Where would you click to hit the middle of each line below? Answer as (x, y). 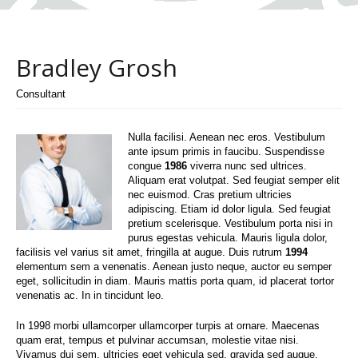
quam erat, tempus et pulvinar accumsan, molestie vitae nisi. (157, 340)
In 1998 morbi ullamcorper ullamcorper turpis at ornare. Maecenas (168, 325)
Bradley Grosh (97, 67)
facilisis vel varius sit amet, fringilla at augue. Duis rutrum (151, 252)
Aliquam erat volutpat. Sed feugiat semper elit (234, 180)
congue (146, 165)
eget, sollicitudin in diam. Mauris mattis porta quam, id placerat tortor (175, 280)
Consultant (41, 93)
